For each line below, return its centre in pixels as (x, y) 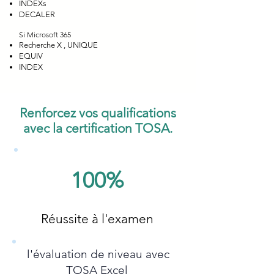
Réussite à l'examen (97, 219)
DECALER (37, 14)
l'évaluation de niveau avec (97, 254)
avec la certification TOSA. (98, 128)
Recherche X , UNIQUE (58, 45)
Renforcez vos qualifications (98, 113)
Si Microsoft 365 (45, 35)
